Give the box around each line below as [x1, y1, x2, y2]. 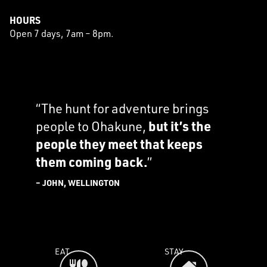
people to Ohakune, [36, 117, 148, 135]
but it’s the [148, 117, 211, 135]
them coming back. [36, 153, 147, 170]
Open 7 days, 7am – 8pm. [10, 27, 114, 39]
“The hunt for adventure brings [36, 100, 209, 117]
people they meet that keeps [36, 135, 203, 153]
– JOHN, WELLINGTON [36, 177, 120, 188]
